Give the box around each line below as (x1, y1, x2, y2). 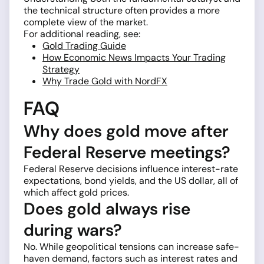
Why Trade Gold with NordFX (42, 75, 167, 88)
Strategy (42, 63, 80, 76)
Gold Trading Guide (42, 39, 126, 52)
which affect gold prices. (24, 186, 129, 199)
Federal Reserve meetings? (24, 141, 230, 164)
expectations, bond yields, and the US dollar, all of (24, 174, 238, 187)
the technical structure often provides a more (24, 4, 220, 17)
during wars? (24, 219, 122, 242)
